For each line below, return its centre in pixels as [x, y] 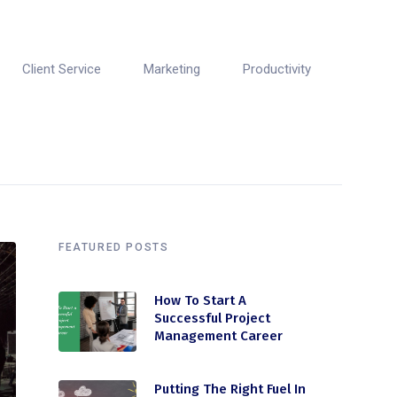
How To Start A [200, 300]
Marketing [171, 69]
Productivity [276, 69]
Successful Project [212, 318]
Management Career [220, 336]
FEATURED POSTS [114, 247]
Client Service [61, 69]
